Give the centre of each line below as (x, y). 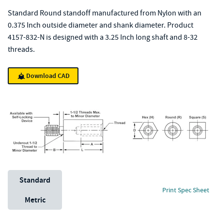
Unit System (27, 175)
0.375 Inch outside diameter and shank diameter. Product (101, 25)
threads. (21, 49)
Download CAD (48, 76)
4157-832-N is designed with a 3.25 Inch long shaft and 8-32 (103, 37)
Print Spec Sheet (186, 190)
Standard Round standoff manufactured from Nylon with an (105, 13)
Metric (35, 200)
